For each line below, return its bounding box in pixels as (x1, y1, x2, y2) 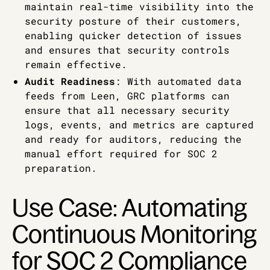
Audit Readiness (24, 75, 115, 88)
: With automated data (115, 75, 242, 88)
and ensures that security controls (24, 43, 230, 57)
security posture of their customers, (24, 14, 242, 28)
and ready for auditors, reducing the (24, 133, 242, 146)
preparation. (24, 162, 97, 175)
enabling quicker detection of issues (24, 29, 242, 42)
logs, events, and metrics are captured (24, 118, 254, 131)
